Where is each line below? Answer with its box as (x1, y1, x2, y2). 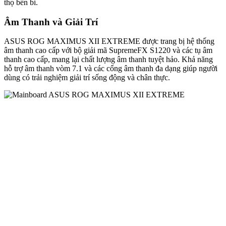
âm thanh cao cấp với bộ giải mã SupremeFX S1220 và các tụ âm (4, 46, 212, 55)
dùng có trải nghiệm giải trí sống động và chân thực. (4, 73, 170, 82)
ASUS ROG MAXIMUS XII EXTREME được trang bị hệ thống (4, 37, 214, 46)
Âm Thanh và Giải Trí (4, 16, 98, 27)
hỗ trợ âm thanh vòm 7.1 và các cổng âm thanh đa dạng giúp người (4, 64, 217, 73)
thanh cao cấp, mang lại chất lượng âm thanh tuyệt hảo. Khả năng (4, 55, 213, 64)
